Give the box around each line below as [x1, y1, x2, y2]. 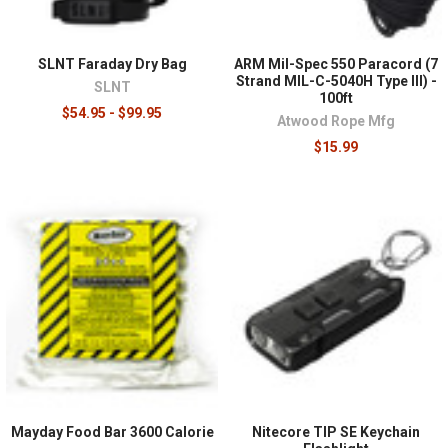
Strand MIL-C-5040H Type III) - [235, 73, 437, 90]
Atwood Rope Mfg [277, 113, 395, 130]
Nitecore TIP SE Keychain [252, 424, 420, 441]
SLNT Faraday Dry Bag [37, 56, 187, 73]
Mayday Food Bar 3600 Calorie [10, 424, 214, 441]
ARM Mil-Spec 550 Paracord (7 [234, 56, 438, 73]
